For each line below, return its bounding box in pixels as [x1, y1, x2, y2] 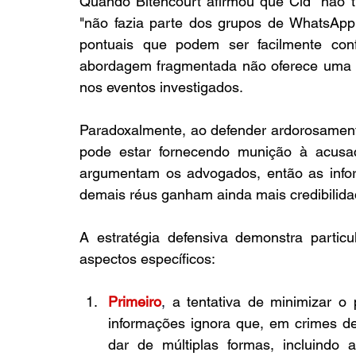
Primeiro [108, 293, 161, 311]
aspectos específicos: [79, 250, 215, 268]
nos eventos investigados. [79, 79, 243, 96]
